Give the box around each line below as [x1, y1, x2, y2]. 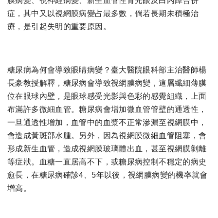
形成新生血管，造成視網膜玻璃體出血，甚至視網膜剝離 [7, 145, 207, 153]
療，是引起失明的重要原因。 [7, 22, 111, 31]
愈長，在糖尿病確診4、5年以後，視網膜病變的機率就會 [7, 171, 208, 180]
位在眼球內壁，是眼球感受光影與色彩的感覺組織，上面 [7, 92, 207, 101]
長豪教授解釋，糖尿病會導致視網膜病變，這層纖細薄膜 [7, 79, 207, 88]
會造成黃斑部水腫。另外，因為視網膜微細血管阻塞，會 [7, 131, 207, 140]
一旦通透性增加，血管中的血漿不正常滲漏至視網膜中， [7, 118, 207, 127]
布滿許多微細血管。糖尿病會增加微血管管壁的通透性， [7, 105, 207, 114]
